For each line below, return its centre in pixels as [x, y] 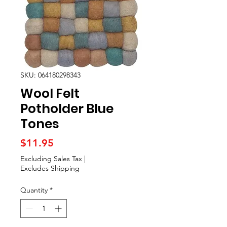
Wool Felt [50, 94]
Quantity [34, 190]
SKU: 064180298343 [50, 75]
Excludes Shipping [50, 168]
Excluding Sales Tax [51, 159]
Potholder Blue [67, 109]
